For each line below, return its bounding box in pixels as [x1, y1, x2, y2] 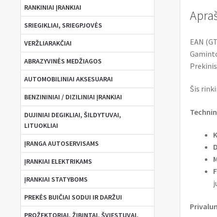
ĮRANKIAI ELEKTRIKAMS [24, 157, 92, 166]
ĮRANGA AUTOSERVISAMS [24, 139, 99, 148]
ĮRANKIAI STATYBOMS [24, 175, 88, 184]
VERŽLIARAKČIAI [24, 39, 72, 48]
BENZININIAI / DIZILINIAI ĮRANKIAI [24, 93, 122, 102]
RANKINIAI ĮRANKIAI [24, 3, 81, 12]
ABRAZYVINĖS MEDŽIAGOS [24, 57, 102, 66]
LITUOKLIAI [24, 121, 58, 130]
